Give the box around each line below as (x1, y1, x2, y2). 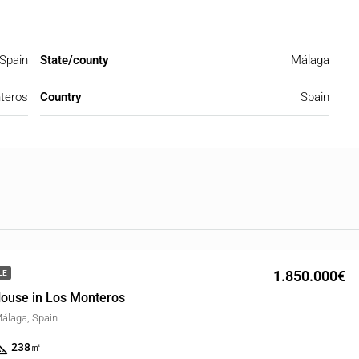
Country (40, 90, 81, 105)
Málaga (291, 53, 329, 68)
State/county (40, 53, 108, 68)
